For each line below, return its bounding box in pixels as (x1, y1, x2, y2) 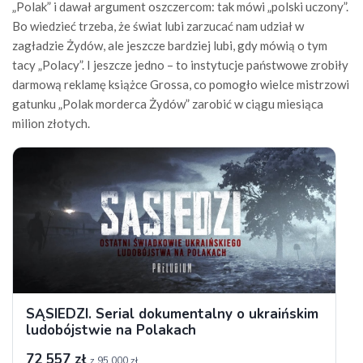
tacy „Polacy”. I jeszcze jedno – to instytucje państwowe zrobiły (12, 58, 348, 72)
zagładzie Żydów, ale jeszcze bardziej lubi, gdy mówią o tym (12, 38, 327, 53)
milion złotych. (12, 116, 90, 130)
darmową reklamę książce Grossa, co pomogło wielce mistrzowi (12, 77, 349, 92)
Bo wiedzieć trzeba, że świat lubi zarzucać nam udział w (12, 19, 304, 33)
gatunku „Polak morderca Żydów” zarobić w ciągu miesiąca (12, 96, 323, 111)
